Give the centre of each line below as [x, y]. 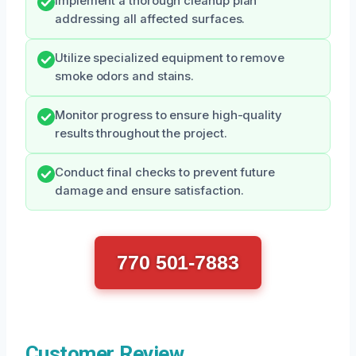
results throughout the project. [141, 133]
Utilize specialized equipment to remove [170, 58]
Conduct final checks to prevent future [165, 172]
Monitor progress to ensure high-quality [168, 115]
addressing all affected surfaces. [150, 19]
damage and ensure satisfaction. [149, 190]
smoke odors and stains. [125, 76]
